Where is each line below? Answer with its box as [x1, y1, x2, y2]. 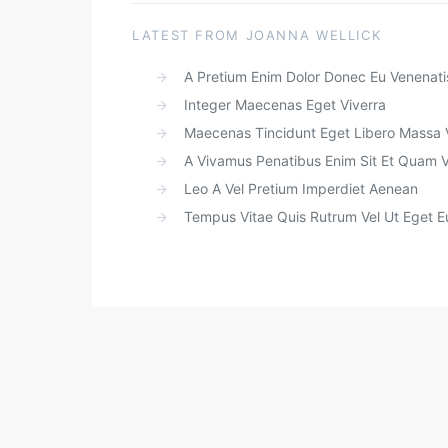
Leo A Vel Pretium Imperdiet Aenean [184, 180, 418, 197]
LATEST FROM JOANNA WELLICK [132, 27, 382, 43]
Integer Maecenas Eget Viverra [184, 96, 386, 113]
